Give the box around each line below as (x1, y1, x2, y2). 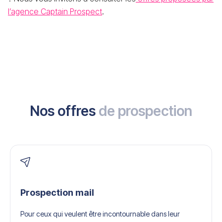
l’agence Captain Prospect (8, 6, 102, 16)
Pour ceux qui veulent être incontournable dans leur (20, 209, 180, 218)
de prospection (98, 103, 192, 119)
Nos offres (30, 103, 99, 119)
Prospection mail (20, 187, 94, 198)
